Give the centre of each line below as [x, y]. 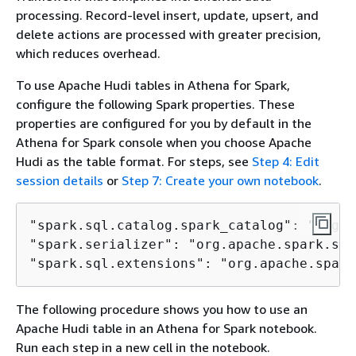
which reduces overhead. [88, 53]
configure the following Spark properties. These [155, 104]
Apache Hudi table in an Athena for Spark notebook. [166, 328]
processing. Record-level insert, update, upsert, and [167, 15]
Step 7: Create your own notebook [220, 180]
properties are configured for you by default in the [164, 123]
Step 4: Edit [286, 161]
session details [60, 180]
